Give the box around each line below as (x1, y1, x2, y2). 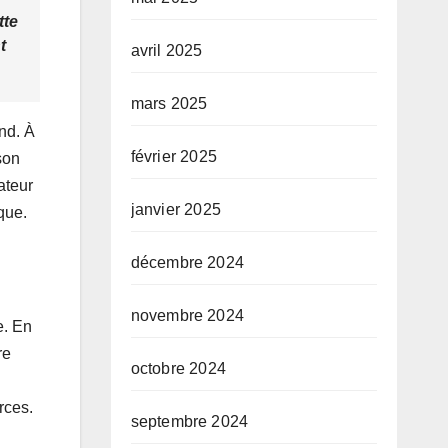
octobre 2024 (130, 360, 226, 378)
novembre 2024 (130, 307, 245, 325)
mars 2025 (130, 95, 208, 113)
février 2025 (130, 148, 217, 166)
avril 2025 (130, 42, 203, 60)
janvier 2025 (130, 201, 221, 219)
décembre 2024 (130, 254, 245, 272)
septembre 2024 (130, 413, 249, 431)
